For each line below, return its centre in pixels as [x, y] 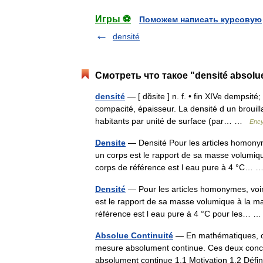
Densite [110, 143]
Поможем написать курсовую [200, 19]
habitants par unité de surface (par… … [172, 121]
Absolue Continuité [134, 235]
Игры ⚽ [113, 19]
